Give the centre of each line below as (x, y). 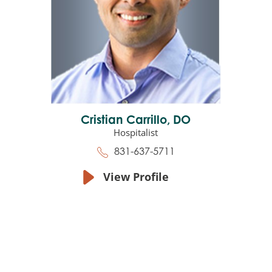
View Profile (136, 177)
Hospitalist (136, 133)
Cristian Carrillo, (127, 121)
